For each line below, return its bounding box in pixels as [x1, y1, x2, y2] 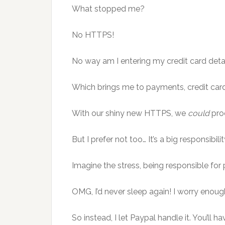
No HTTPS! [72, 30, 114, 40]
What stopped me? [72, 4, 145, 14]
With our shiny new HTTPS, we [72, 108, 188, 118]
